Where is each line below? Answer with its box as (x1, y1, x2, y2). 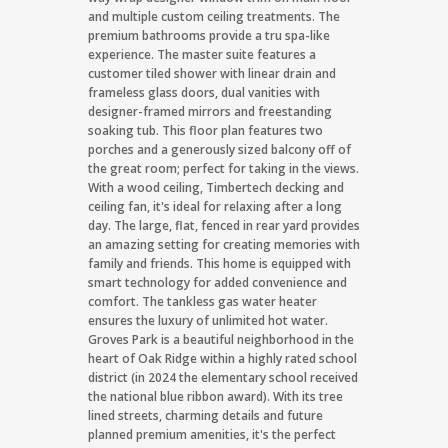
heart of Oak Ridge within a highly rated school (88, 350, 357, 367)
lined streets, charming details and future (88, 407, 323, 424)
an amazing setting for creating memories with (88, 236, 360, 253)
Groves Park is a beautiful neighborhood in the (88, 331, 354, 348)
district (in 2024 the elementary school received (88, 369, 358, 386)
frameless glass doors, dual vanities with (88, 84, 320, 101)
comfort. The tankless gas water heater (88, 293, 317, 310)
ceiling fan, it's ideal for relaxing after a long (88, 198, 342, 215)
